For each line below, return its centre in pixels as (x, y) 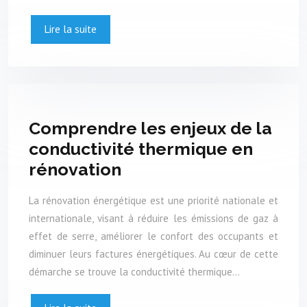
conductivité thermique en (141, 149)
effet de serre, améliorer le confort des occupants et (153, 236)
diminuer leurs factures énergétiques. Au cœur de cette (153, 254)
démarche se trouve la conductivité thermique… (134, 271)
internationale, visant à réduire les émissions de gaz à (153, 218)
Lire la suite (71, 29)
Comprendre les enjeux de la (150, 128)
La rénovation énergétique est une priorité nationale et (153, 200)
